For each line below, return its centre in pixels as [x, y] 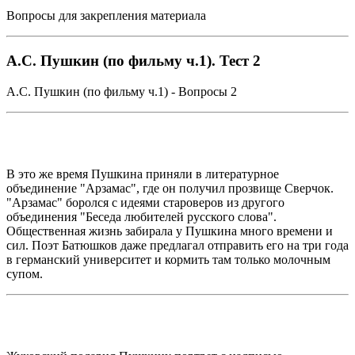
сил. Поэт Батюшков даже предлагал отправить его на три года [177, 245]
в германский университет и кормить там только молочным [168, 259]
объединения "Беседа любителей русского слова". [141, 216]
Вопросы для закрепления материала [106, 16]
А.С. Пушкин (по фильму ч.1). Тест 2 [134, 60]
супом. [25, 273]
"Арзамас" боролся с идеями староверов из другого [145, 202]
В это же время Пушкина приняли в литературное [143, 174]
